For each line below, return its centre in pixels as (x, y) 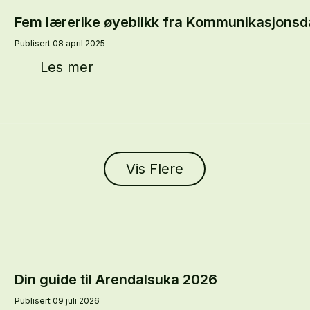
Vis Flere (155, 168)
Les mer (66, 67)
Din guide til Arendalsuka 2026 (116, 279)
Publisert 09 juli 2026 (57, 300)
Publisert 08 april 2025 (60, 43)
